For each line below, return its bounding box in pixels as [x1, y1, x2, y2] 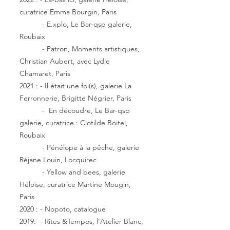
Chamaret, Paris [20, 69, 70, 78]
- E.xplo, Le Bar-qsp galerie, [20, 20, 132, 29]
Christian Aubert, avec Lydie [20, 56, 110, 66]
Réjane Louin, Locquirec [20, 155, 97, 164]
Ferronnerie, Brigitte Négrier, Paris [20, 93, 131, 103]
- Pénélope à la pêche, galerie [20, 143, 139, 152]
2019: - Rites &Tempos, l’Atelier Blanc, [20, 217, 143, 226]
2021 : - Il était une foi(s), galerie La [20, 81, 131, 90]
